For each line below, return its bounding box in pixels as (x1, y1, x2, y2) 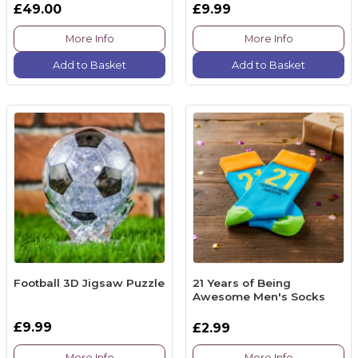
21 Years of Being (193, 276, 291, 289)
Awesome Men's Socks (193, 289, 325, 303)
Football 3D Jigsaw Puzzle (14, 276, 165, 289)
